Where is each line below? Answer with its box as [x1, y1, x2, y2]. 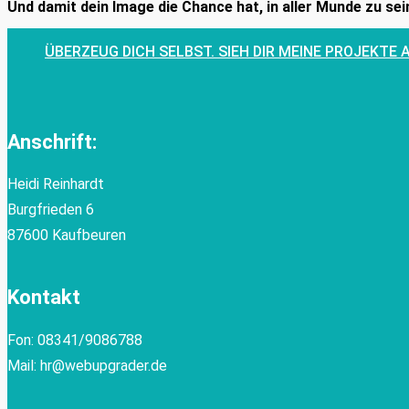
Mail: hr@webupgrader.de [7, 356, 167, 374]
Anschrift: [7, 131, 97, 154]
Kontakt [7, 286, 80, 309]
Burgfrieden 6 [7, 201, 94, 219]
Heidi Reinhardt [7, 175, 104, 194]
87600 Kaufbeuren [7, 226, 126, 245]
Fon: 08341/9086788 [7, 330, 142, 349]
